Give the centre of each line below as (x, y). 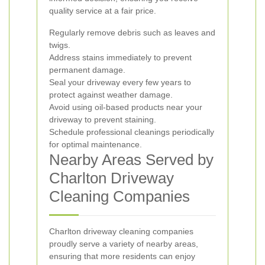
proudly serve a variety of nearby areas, (124, 244)
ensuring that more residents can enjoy (122, 256)
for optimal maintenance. (96, 144)
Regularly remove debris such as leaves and (132, 33)
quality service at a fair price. (103, 11)
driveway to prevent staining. (103, 119)
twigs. (60, 45)
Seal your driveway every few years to (120, 82)
